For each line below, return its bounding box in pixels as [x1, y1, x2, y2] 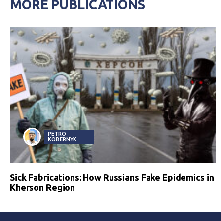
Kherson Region [10, 183, 75, 193]
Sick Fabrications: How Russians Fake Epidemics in [10, 172, 214, 183]
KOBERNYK [48, 136, 77, 143]
